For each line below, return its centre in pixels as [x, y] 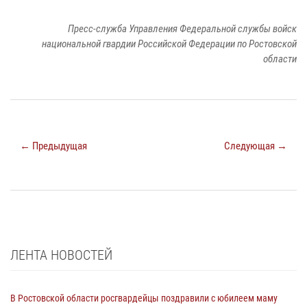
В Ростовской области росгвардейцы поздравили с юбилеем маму [144, 298]
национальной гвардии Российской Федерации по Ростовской [169, 44]
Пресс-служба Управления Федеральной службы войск [182, 28]
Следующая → [256, 146]
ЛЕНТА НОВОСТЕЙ [61, 255]
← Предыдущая [53, 146]
